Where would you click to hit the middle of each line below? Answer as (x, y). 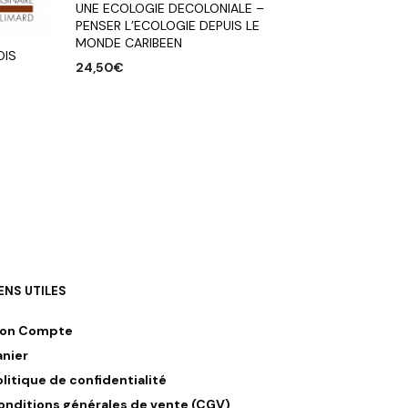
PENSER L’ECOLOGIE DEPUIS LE (168, 25)
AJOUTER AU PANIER (136, 96)
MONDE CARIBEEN (129, 42)
